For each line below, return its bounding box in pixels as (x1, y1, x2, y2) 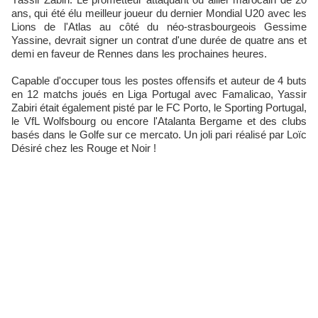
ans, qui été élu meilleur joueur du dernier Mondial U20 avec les (11, 7, 307, 19)
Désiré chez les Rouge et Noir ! (11, 142, 156, 154)
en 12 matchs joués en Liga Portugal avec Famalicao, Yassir (11, 88, 307, 100)
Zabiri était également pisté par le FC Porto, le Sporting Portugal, (11, 102, 307, 114)
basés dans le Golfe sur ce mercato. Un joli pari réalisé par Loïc (11, 128, 307, 141)
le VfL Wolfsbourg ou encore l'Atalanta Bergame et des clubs (11, 115, 307, 127)
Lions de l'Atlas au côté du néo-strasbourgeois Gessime (11, 21, 307, 33)
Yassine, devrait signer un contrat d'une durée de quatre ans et (11, 34, 307, 46)
